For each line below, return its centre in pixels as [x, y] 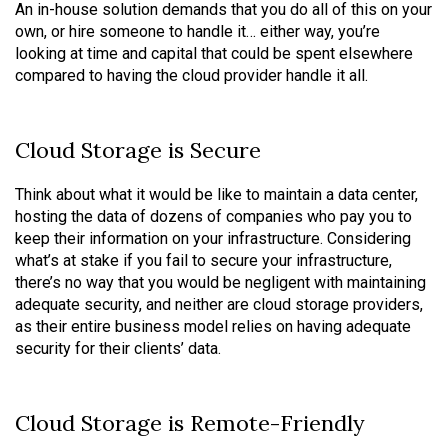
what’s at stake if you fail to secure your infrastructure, [203, 260]
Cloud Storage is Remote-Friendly [190, 423]
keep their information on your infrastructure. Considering [213, 238]
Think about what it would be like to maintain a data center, [216, 194]
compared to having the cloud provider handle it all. [191, 75]
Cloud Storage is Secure [138, 150]
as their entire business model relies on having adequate [213, 326]
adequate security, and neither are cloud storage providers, [219, 304]
